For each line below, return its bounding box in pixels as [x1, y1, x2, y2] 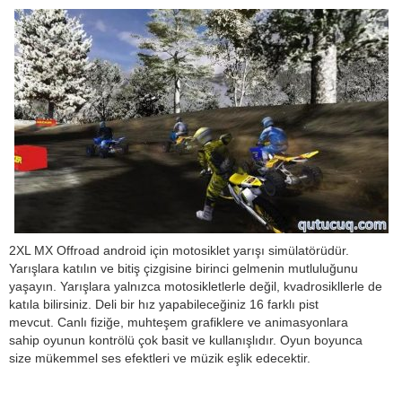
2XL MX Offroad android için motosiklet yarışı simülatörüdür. [9, 243, 349, 258]
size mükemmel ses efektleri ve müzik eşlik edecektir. [9, 351, 310, 365]
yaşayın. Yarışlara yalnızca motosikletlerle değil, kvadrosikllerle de [9, 279, 382, 293]
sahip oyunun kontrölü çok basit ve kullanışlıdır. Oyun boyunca [9, 333, 363, 347]
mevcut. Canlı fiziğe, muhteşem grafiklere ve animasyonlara [9, 315, 348, 329]
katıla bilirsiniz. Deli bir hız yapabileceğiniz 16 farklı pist [9, 297, 319, 311]
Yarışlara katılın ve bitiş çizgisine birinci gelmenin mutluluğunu [9, 261, 358, 275]
